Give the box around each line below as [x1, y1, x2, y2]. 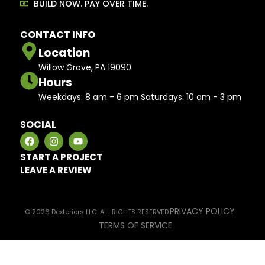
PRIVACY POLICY [169, 205, 235, 218]
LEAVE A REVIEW [20, 164, 92, 177]
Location [38, 45, 90, 62]
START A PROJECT [20, 151, 102, 164]
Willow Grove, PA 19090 [38, 62, 131, 74]
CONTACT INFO [20, 28, 95, 42]
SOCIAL [20, 118, 56, 132]
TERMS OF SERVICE [99, 219, 172, 232]
